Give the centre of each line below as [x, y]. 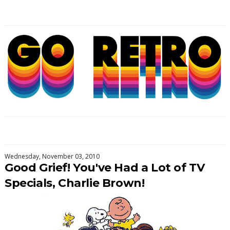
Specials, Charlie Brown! [74, 183]
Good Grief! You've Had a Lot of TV [104, 168]
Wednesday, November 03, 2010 [52, 157]
